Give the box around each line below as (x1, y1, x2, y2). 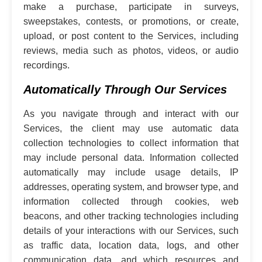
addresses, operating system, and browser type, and (23, 181, 239, 192)
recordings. (23, 60, 70, 70)
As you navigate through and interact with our (23, 108, 239, 119)
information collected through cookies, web (23, 196, 239, 206)
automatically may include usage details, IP (23, 167, 239, 177)
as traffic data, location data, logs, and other (23, 240, 239, 250)
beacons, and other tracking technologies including (23, 211, 239, 221)
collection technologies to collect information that (23, 137, 239, 148)
